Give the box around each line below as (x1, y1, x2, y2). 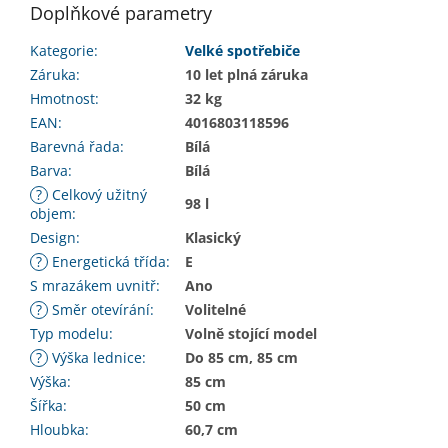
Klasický (185, 228, 241, 248)
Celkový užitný (48, 185, 147, 205)
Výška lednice (48, 348, 142, 368)
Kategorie (30, 41, 94, 61)
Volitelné (185, 300, 246, 320)
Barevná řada (30, 137, 120, 157)
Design (30, 228, 76, 248)
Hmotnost (30, 89, 95, 109)
